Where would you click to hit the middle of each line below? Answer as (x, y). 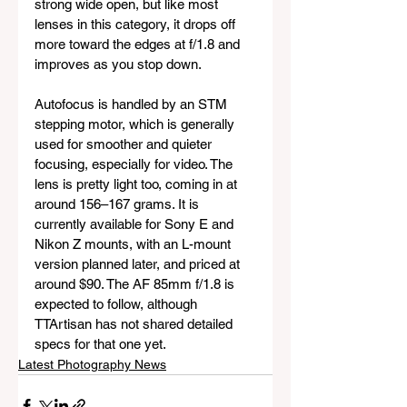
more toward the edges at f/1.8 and (139, 45)
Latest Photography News (92, 365)
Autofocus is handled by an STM (133, 104)
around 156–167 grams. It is (119, 204)
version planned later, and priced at (139, 264)
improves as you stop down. (118, 65)
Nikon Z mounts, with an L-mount (134, 244)
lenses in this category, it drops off (137, 25)
